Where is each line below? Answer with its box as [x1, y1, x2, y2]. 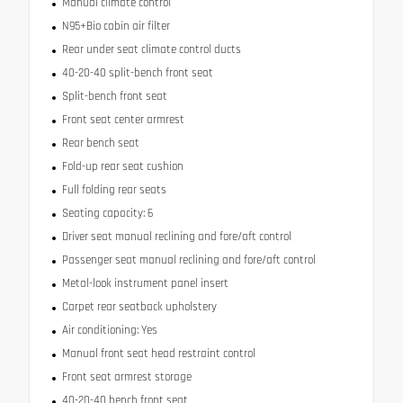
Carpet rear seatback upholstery [61, 299, 217, 314]
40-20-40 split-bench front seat [61, 65, 213, 80]
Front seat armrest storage [61, 369, 192, 384]
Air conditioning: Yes [61, 322, 157, 337]
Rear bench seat [61, 135, 139, 150]
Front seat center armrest [61, 112, 184, 127]
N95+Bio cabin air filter [61, 18, 170, 33]
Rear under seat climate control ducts [61, 41, 241, 57]
